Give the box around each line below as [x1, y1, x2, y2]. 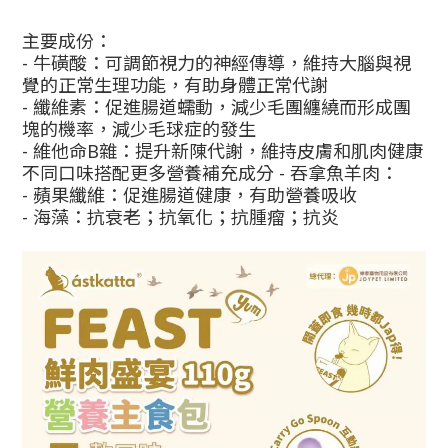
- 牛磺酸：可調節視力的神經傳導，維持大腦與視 [22, 51, 411, 75]
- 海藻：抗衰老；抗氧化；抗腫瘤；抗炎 [22, 205, 339, 229]
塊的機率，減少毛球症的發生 [22, 117, 256, 141]
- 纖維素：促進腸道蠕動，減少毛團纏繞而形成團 [22, 95, 411, 119]
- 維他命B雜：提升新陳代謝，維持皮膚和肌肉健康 [22, 139, 423, 163]
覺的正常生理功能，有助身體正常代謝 [22, 73, 328, 97]
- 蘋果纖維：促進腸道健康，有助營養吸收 [22, 183, 357, 207]
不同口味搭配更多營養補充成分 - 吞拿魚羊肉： [22, 161, 398, 185]
